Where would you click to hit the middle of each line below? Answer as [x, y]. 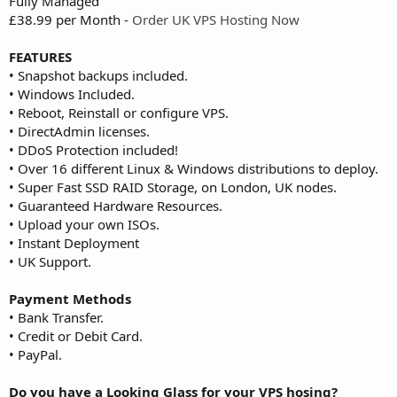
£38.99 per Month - [70, 19]
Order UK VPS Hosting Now [216, 19]
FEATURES [40, 56]
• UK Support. [50, 261]
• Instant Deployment [74, 242]
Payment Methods [70, 298]
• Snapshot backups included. [98, 75]
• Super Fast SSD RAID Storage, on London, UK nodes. [173, 187]
